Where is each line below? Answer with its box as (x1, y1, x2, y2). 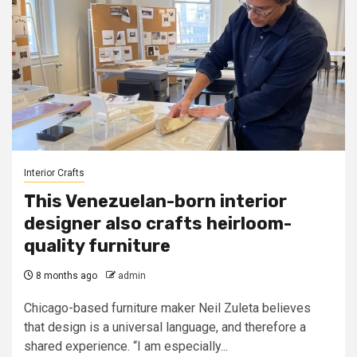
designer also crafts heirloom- (24, 213, 292, 234)
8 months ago (33, 270, 97, 281)
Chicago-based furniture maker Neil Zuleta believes (24, 300, 311, 316)
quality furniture (24, 235, 171, 257)
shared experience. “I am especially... (24, 339, 228, 354)
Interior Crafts (24, 167, 84, 178)
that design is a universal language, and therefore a (24, 320, 306, 335)
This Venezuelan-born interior (24, 190, 287, 212)
